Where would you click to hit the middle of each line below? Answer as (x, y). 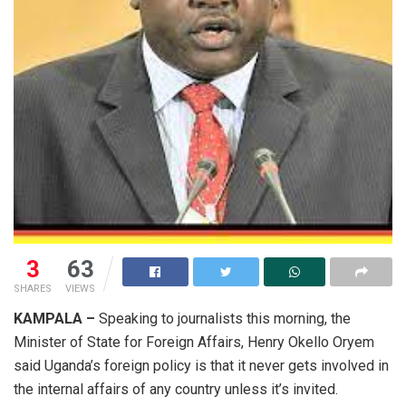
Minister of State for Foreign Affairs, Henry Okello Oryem (194, 343)
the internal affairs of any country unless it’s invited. (176, 390)
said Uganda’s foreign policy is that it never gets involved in (201, 366)
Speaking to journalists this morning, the (225, 319)
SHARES (33, 289)
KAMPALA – (56, 319)
